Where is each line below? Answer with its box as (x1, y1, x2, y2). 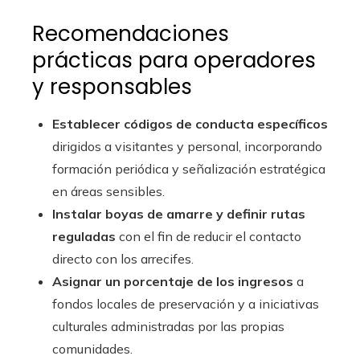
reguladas (52, 228, 116, 245)
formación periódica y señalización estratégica (52, 161, 325, 178)
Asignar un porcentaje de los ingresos (52, 273, 293, 290)
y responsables (32, 72, 192, 102)
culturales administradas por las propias (52, 318, 284, 335)
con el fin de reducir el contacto (116, 228, 301, 245)
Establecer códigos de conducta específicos (52, 116, 328, 133)
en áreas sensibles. (52, 183, 165, 200)
